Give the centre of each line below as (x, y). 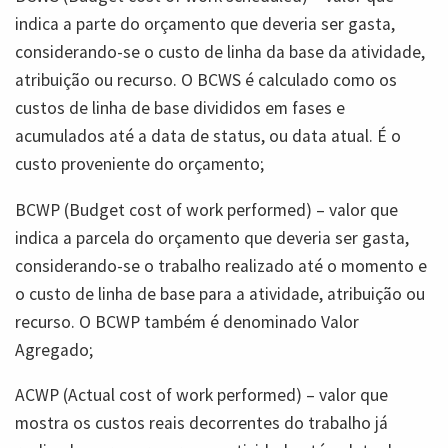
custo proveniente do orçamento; (139, 164)
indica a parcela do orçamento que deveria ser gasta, (212, 237)
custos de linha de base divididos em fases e (180, 108)
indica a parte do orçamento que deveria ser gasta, (205, 24)
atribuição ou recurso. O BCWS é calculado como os (206, 80)
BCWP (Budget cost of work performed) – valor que (206, 209)
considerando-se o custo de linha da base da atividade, (220, 52)
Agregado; (54, 349)
